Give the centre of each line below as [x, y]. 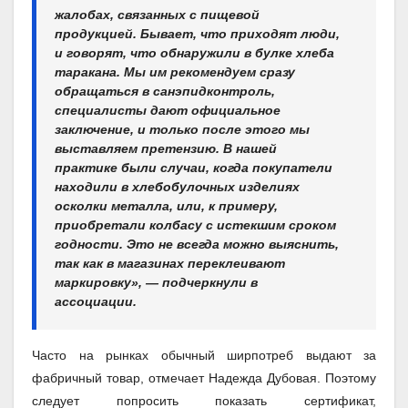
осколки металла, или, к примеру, [166, 205]
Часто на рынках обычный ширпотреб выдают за [204, 355]
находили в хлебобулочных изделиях [177, 186]
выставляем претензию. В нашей [166, 148]
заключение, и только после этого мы [182, 129]
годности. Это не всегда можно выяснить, [197, 244]
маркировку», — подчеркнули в [156, 282]
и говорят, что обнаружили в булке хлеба [194, 52]
